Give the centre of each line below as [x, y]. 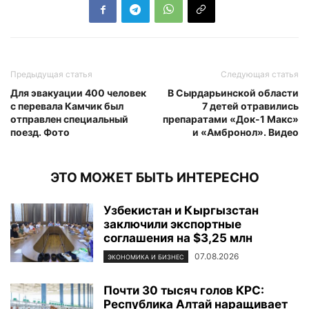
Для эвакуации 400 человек [78, 93]
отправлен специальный [69, 119]
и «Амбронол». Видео [246, 132]
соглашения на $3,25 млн [178, 238]
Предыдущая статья [51, 74]
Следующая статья [260, 74]
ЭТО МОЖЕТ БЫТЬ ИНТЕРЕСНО [154, 178]
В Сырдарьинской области [233, 93]
